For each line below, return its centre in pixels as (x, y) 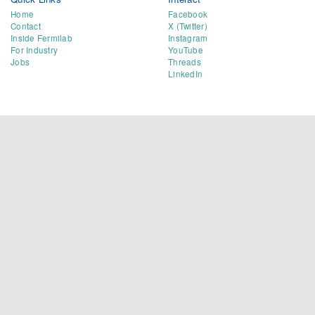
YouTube (186, 50)
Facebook (188, 14)
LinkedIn (186, 73)
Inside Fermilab (41, 38)
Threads (185, 62)
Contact (26, 26)
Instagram (188, 38)
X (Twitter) (188, 26)
